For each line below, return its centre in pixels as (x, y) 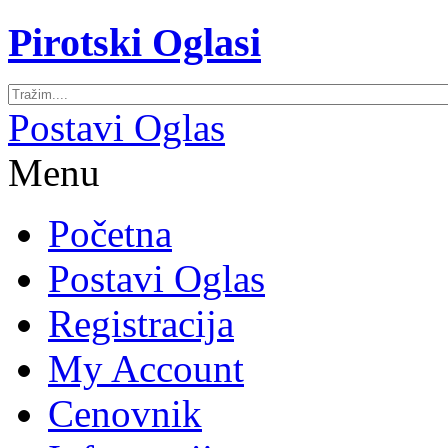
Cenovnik (125, 414)
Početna (110, 234)
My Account (146, 369)
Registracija (141, 324)
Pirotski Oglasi (134, 42)
